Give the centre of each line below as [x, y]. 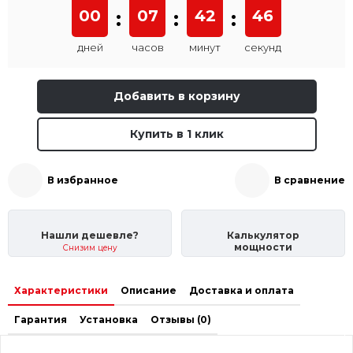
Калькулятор [263, 236]
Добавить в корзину [176, 96]
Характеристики [61, 291]
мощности [263, 247]
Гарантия [41, 320]
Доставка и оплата [242, 291]
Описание [149, 291]
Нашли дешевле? [90, 236]
